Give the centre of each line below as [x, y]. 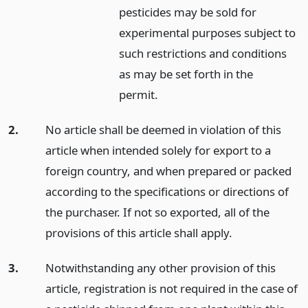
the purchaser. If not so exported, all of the [157, 212]
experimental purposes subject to [208, 33]
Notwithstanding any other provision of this [160, 267]
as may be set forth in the [186, 74]
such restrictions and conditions [203, 54]
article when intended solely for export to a [158, 150]
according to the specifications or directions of [167, 191]
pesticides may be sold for [188, 12]
